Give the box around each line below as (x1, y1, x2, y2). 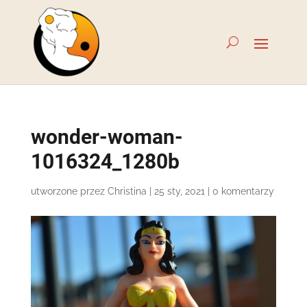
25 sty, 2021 (153, 186, 205, 197)
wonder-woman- (30, 125, 183, 149)
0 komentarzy (212, 186, 274, 197)
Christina (107, 186, 147, 197)
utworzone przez (30, 186, 108, 197)
